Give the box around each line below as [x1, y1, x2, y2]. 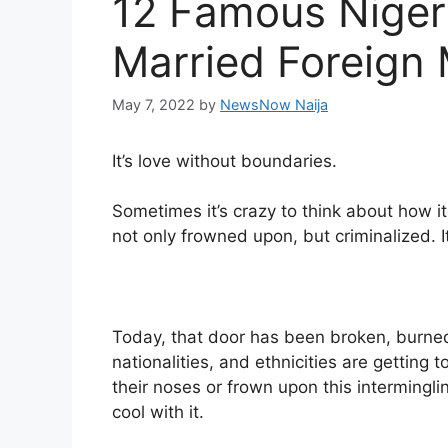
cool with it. [112, 402, 204, 423]
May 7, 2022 [112, 95, 195, 113]
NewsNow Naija [220, 95, 328, 113]
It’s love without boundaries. [112, 150, 337, 171]
